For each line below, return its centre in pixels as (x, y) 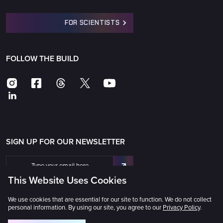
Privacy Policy (181, 208)
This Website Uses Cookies (67, 181)
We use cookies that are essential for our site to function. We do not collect (110, 200)
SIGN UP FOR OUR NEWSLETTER (65, 142)
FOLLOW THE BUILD (42, 59)
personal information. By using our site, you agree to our (85, 208)
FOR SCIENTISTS (92, 23)
